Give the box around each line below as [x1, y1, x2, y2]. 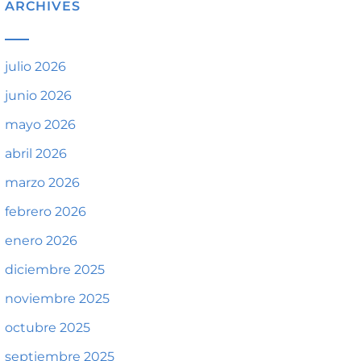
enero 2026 [5, 233, 77, 248]
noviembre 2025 [5, 291, 110, 306]
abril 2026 [5, 146, 67, 161]
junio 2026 [5, 88, 72, 103]
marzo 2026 [5, 175, 80, 190]
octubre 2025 [5, 320, 90, 335]
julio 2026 [5, 59, 66, 74]
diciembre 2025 [5, 262, 105, 277]
